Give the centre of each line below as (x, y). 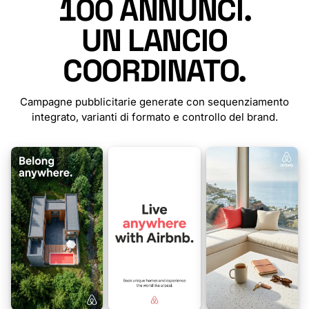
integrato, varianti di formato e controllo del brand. (154, 117)
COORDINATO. (154, 71)
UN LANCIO (154, 41)
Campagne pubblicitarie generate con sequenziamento (154, 102)
